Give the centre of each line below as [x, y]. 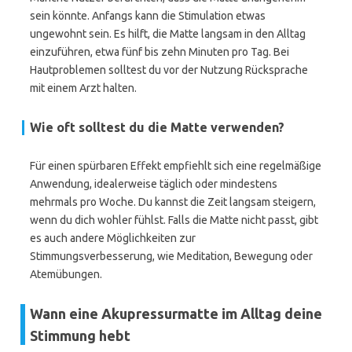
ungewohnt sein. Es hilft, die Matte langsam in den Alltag [168, 34]
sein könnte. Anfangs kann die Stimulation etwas [148, 16]
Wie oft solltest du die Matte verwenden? [157, 127]
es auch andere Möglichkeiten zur [113, 238]
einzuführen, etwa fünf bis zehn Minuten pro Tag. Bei [159, 52]
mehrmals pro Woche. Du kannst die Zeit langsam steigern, [173, 202]
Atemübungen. [66, 274]
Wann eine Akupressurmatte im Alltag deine [176, 313]
